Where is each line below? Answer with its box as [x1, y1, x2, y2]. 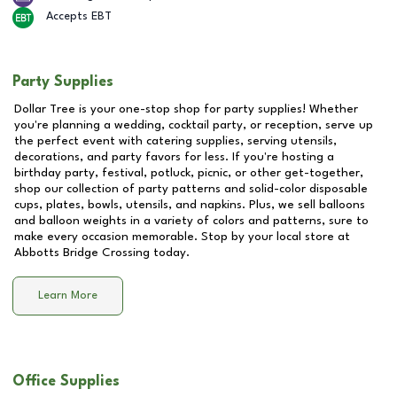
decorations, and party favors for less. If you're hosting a [14, 151, 334, 163]
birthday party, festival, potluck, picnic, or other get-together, [14, 167, 363, 179]
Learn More [38, 290, 97, 302]
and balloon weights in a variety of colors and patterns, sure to [14, 214, 369, 227]
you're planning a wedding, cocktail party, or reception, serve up [14, 119, 373, 131]
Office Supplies [12, 374, 120, 389]
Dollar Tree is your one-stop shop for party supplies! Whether [14, 103, 358, 115]
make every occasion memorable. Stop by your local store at [14, 230, 350, 243]
